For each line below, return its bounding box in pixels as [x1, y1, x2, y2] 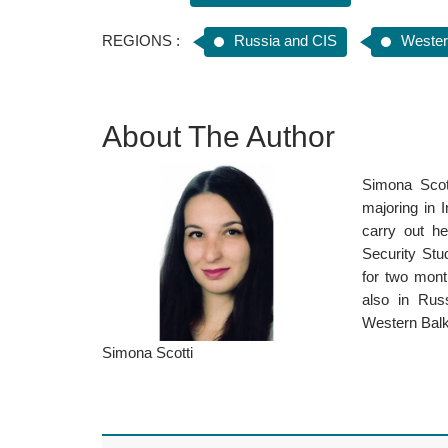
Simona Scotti [102, 344, 193, 362]
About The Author [102, 120, 335, 154]
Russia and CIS [234, 32, 337, 50]
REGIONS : [102, 32, 180, 50]
